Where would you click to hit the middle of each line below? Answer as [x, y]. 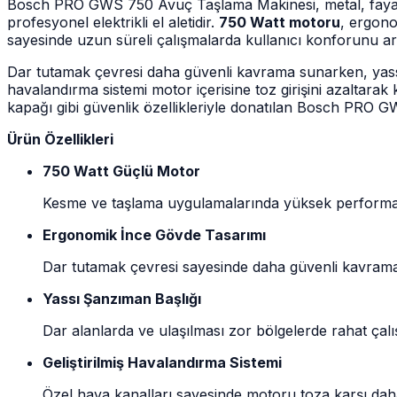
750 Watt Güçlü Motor [121, 171]
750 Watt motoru [280, 22]
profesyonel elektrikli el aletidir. [113, 22]
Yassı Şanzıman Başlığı [122, 298]
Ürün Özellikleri [60, 139]
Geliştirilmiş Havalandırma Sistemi [162, 362]
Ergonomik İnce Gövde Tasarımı [154, 234]
